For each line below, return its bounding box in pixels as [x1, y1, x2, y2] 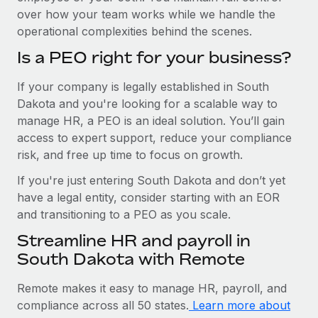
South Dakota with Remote [17, 249, 245, 268]
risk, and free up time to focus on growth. [17, 147, 243, 162]
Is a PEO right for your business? [17, 48, 291, 67]
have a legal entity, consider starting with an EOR [17, 190, 280, 204]
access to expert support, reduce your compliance [17, 130, 292, 145]
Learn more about [189, 297, 290, 312]
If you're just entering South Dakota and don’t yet [17, 172, 285, 187]
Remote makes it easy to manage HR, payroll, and [17, 280, 287, 295]
